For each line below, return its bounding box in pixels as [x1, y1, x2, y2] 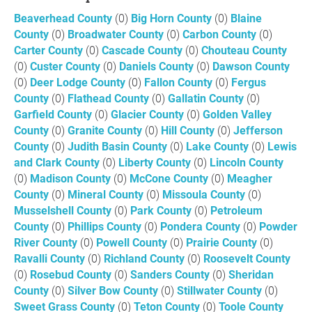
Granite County [68, 124, 145, 137]
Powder [259, 220, 297, 233]
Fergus [231, 76, 266, 89]
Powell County [96, 236, 170, 249]
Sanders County [130, 268, 212, 281]
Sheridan [228, 268, 274, 281]
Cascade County [102, 44, 185, 57]
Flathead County [68, 92, 152, 105]
